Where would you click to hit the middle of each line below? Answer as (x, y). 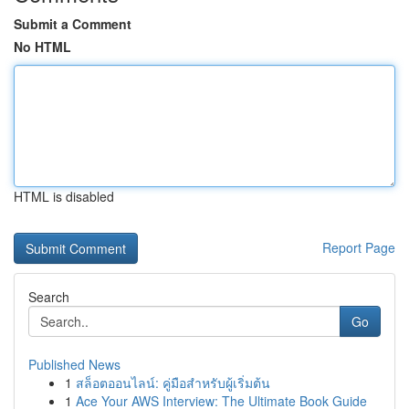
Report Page (359, 247)
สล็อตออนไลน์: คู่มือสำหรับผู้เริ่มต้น (173, 383)
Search (49, 297)
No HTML (42, 47)
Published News (74, 364)
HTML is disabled (64, 196)
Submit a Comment (73, 24)
